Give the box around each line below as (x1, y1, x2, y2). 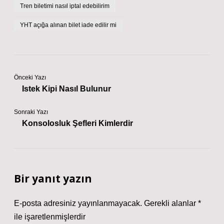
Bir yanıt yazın (14, 171, 92, 185)
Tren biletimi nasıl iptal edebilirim (20, 2, 109, 9)
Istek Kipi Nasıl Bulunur (22, 84, 111, 93)
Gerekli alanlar (144, 199, 198, 207)
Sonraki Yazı (14, 108, 48, 115)
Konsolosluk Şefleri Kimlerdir (22, 119, 133, 127)
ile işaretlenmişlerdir (14, 212, 85, 221)
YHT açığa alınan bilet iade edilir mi (20, 21, 116, 28)
